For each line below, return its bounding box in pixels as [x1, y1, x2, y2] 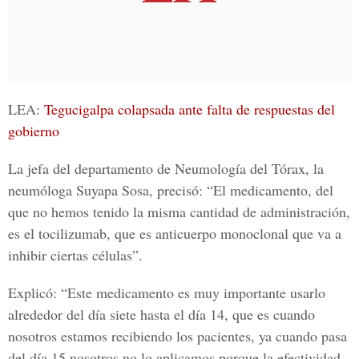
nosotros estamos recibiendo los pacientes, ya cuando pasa [8, 326, 347, 345]
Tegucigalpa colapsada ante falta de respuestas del [44, 99, 335, 119]
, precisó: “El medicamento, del [149, 180, 333, 200]
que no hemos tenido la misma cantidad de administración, [8, 202, 350, 221]
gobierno [8, 121, 59, 140]
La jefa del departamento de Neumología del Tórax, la [8, 159, 324, 178]
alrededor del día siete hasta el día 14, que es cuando [8, 305, 315, 324]
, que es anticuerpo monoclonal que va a [107, 224, 341, 243]
